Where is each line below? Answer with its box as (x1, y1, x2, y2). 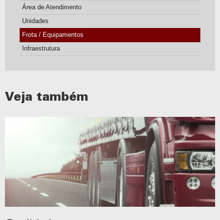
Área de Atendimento (22, 3, 82, 11)
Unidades (22, 17, 49, 25)
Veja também (5, 89, 88, 104)
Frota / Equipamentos (22, 31, 83, 38)
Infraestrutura (22, 45, 60, 52)
